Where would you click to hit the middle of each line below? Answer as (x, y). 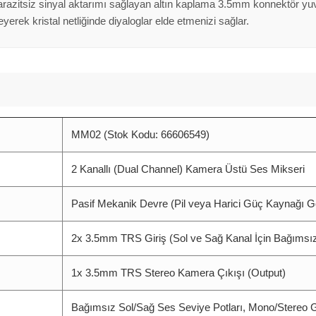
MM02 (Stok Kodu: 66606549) (140, 134)
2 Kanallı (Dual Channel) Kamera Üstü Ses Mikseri (188, 169)
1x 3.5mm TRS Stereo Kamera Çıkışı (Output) (178, 273)
